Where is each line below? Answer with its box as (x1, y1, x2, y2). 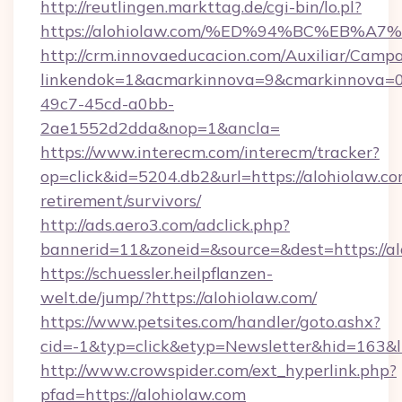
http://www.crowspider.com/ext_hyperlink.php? (40, 360, 397, 380)
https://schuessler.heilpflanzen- (40, 263, 273, 284)
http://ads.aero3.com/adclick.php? (40, 214, 290, 235)
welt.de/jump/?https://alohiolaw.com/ (40, 287, 317, 308)
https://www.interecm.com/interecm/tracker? (40, 142, 380, 162)
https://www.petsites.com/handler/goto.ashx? (40, 311, 380, 332)
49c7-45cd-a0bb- (40, 93, 174, 114)
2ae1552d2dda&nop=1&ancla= (40, 118, 280, 138)
